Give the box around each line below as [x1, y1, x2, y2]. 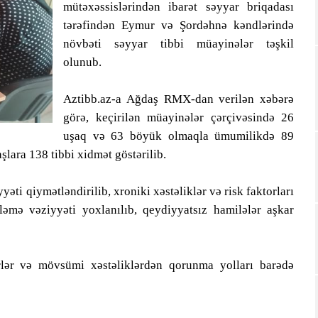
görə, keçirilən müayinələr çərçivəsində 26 [63, 111, 294, 124]
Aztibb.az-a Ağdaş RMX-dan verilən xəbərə [63, 92, 294, 106]
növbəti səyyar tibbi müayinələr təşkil [63, 37, 294, 50]
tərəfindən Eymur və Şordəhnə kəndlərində [63, 18, 294, 32]
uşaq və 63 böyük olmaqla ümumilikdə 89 [63, 129, 294, 143]
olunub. [63, 55, 102, 69]
